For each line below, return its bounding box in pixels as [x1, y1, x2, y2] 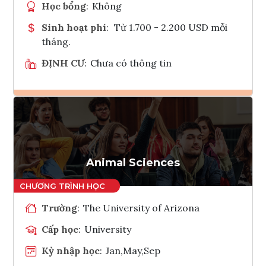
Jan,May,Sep [106, 244, 161, 256]
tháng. [42, 35, 71, 47]
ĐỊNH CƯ [42, 56, 84, 69]
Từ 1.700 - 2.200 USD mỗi [113, 21, 227, 33]
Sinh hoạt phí [42, 21, 106, 33]
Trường [42, 201, 77, 214]
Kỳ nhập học [42, 244, 100, 256]
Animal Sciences [86, 156, 180, 169]
